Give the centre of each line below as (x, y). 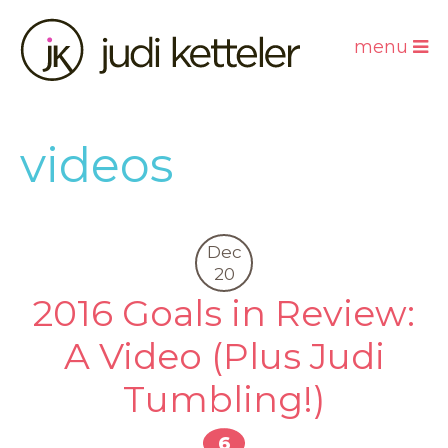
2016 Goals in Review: (224, 313)
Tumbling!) (224, 399)
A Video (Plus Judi (224, 356)
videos (96, 165)
